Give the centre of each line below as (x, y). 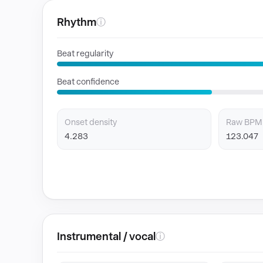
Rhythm (77, 22)
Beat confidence (88, 82)
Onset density (91, 122)
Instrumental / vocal (106, 236)
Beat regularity (85, 53)
